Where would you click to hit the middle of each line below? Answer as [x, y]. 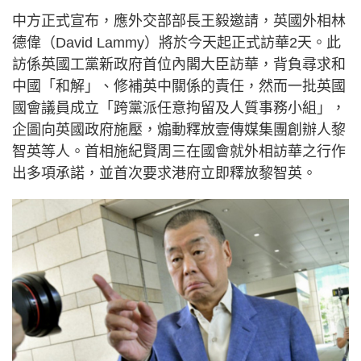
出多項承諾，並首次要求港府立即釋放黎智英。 [164, 173]
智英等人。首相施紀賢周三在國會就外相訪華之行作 [179, 151]
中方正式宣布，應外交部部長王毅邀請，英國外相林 [179, 21]
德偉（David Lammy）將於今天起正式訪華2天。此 [176, 43]
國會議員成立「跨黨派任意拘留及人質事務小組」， [179, 108]
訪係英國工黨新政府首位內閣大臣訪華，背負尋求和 [179, 64]
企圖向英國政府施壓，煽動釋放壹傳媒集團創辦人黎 [179, 130]
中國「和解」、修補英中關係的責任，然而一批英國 [179, 86]
